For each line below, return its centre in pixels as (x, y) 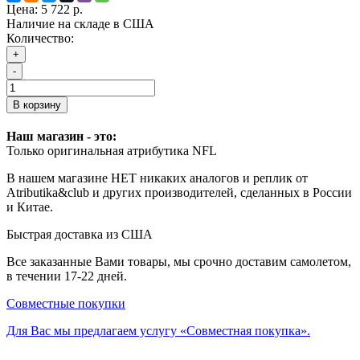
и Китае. (30, 207)
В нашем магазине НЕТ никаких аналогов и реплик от (157, 178)
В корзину (37, 104)
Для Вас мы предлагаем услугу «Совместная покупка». (158, 330)
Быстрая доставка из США (80, 234)
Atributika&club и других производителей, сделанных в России (179, 192)
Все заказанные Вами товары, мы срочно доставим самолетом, (179, 261)
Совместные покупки (66, 303)
